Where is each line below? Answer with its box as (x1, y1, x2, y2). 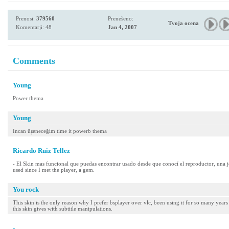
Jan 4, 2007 (108, 24, 137, 30)
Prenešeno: (108, 15, 133, 21)
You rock (13, 186, 39, 193)
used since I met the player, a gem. (13, 167, 95, 173)
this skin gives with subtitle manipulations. (13, 205, 112, 212)
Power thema (13, 95, 43, 101)
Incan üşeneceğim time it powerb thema (13, 128, 107, 134)
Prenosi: (16, 15, 36, 21)
